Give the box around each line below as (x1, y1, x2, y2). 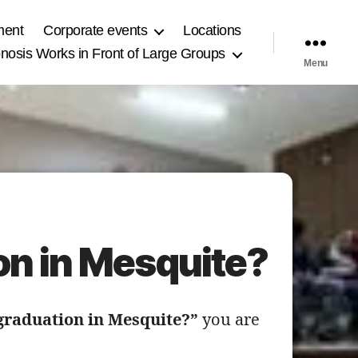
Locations (183, 22, 241, 38)
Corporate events (43, 22, 148, 38)
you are (198, 310, 260, 330)
